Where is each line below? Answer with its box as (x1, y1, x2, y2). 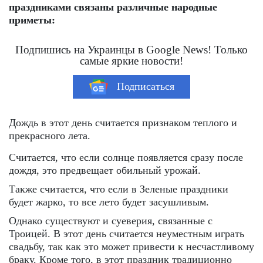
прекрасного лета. (9, 129, 90, 141)
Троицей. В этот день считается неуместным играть (9, 227, 244, 240)
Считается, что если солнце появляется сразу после (9, 151, 243, 163)
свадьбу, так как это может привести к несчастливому (9, 240, 254, 252)
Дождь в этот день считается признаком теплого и (9, 116, 237, 129)
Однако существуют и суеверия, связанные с (9, 214, 213, 227)
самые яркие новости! (80, 54, 183, 67)
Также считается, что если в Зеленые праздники (9, 183, 228, 195)
